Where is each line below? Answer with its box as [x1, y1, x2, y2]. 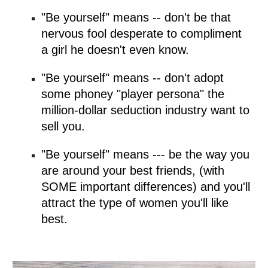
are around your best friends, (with [41, 164, 225, 178]
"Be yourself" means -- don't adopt [41, 71, 224, 85]
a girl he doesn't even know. [41, 43, 190, 57]
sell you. [41, 120, 86, 133]
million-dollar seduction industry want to [41, 103, 250, 117]
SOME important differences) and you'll [41, 180, 251, 194]
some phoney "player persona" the [41, 87, 225, 101]
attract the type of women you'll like [41, 196, 229, 210]
